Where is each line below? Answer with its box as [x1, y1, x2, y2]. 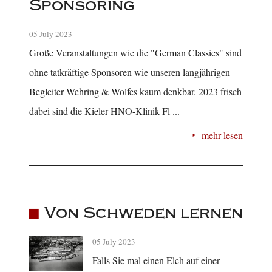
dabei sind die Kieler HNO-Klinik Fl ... [29, 104, 180, 118]
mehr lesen [202, 129, 243, 142]
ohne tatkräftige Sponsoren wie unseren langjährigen [29, 66, 230, 79]
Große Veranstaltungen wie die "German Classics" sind [29, 46, 242, 59]
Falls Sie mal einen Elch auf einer [92, 253, 220, 267]
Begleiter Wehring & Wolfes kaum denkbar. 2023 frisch [29, 85, 242, 98]
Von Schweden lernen [44, 203, 243, 222]
